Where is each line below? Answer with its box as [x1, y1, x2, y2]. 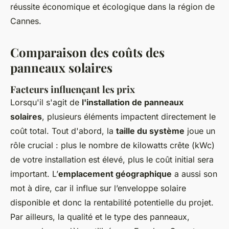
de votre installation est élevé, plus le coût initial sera [10, 154, 214, 165]
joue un [185, 125, 215, 136]
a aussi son [172, 168, 217, 179]
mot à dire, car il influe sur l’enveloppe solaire [10, 182, 186, 193]
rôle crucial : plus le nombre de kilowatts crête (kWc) [10, 140, 215, 150]
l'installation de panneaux [82, 97, 184, 107]
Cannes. [10, 15, 41, 26]
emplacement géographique [58, 168, 172, 179]
